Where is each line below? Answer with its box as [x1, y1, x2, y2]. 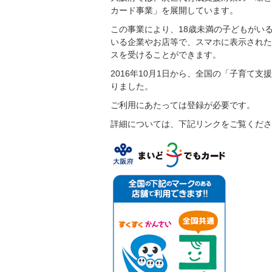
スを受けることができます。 [110, 50, 221, 59]
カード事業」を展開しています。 [110, 5, 238, 15]
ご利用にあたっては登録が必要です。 [110, 100, 255, 110]
